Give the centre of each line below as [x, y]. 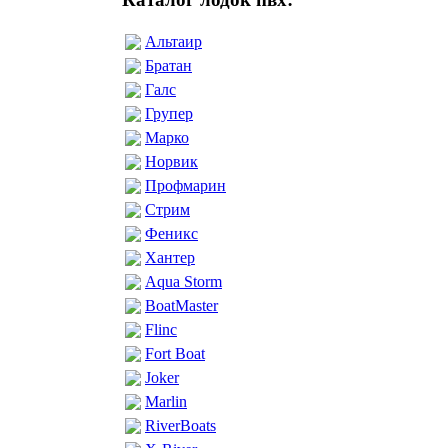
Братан [168, 65]
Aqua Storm [183, 281]
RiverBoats [180, 425]
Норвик [171, 161]
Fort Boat [175, 353]
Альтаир [173, 41]
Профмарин [185, 185]
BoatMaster [181, 305]
